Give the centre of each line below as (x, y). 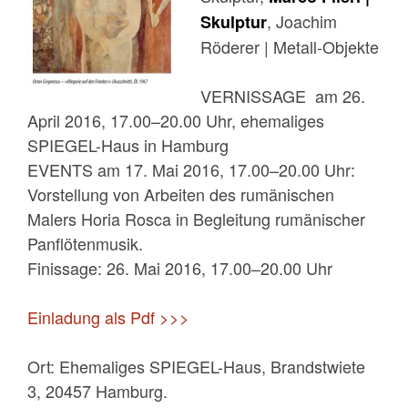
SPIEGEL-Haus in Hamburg (128, 144)
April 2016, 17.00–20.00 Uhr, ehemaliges (176, 120)
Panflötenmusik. (85, 243)
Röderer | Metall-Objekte (290, 46)
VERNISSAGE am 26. (283, 95)
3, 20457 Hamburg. (97, 390)
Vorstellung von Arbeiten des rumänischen (181, 194)
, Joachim (302, 20)
